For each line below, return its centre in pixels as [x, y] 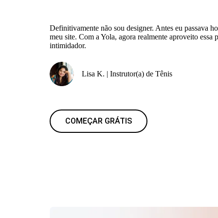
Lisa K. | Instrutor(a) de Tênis [127, 74]
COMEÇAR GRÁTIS [99, 121]
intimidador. [68, 45]
